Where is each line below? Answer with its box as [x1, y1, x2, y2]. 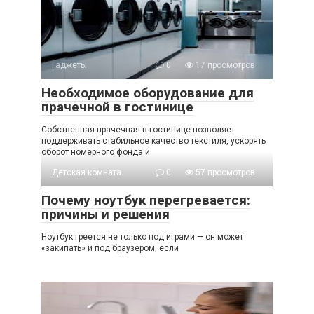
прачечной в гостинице [41, 98, 193, 115]
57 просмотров [193, 167, 255, 177]
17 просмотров [193, 60, 255, 70]
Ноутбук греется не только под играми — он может [41, 231, 243, 242]
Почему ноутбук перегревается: [41, 191, 250, 208]
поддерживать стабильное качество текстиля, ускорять [41, 135, 266, 146]
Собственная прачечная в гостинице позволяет [41, 124, 235, 135]
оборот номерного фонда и [41, 146, 150, 157]
